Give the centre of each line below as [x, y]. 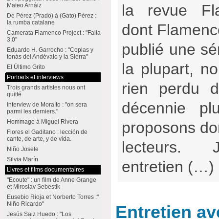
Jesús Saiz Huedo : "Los [39, 214]
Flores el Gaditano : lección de [47, 132]
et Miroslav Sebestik [33, 187]
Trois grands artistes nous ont [46, 88]
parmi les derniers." [32, 111]
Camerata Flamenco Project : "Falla [54, 33]
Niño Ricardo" [25, 204]
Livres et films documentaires [45, 170]
